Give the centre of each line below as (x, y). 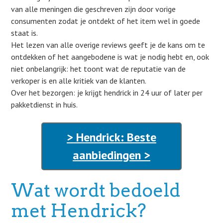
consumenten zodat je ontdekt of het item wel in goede (106, 21)
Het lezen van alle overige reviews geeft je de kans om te (108, 45)
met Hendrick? (79, 211)
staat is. (25, 33)
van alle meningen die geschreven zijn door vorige (94, 9)
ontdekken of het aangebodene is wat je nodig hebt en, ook (110, 57)
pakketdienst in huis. (45, 105)
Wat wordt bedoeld (96, 190)
